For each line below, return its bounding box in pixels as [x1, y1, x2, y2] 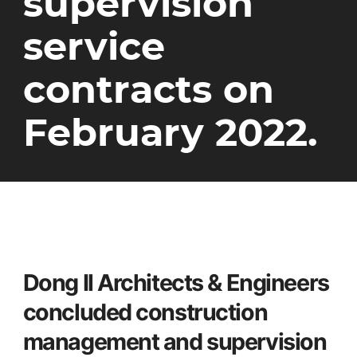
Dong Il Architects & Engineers [22, 268, 329, 296]
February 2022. [22, 108, 318, 155]
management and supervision [22, 327, 327, 355]
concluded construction [22, 297, 268, 326]
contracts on [22, 65, 274, 112]
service [22, 22, 165, 69]
